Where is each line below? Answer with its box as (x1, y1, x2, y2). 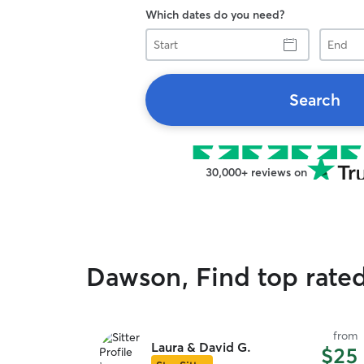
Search (288, 89, 340, 110)
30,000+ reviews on (205, 165, 307, 180)
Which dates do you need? (145, 7, 284, 22)
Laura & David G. (151, 339, 251, 355)
